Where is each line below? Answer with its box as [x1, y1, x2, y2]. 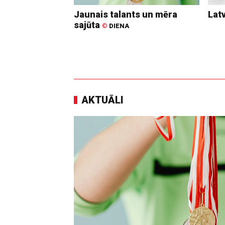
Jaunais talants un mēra [74, 9, 177, 20]
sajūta [74, 20, 102, 31]
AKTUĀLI [81, 94, 124, 106]
